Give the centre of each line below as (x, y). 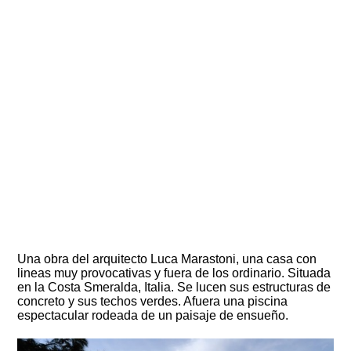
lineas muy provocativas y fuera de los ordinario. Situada (174, 273)
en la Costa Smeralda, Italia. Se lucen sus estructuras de (174, 287)
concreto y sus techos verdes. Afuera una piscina (153, 301)
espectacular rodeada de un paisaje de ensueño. (153, 315)
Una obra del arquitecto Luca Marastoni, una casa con (167, 259)
